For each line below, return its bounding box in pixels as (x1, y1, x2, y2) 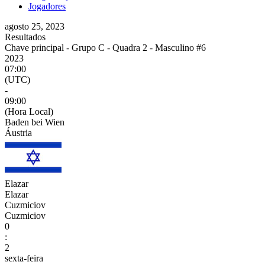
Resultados (5, 31, 46, 42)
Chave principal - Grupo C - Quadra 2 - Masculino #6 (5, 42, 206, 53)
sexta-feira (5, 253, 43, 263)
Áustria (5, 127, 32, 138)
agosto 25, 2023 (5, 21, 64, 31)
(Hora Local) (5, 106, 53, 117)
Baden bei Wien (5, 117, 64, 127)
